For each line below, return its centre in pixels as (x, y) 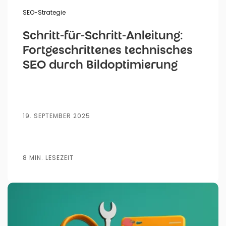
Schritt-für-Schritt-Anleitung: (103, 37)
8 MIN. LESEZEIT (48, 157)
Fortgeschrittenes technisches (108, 51)
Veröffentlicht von (80, 197)
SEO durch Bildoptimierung (100, 66)
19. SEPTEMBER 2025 (56, 116)
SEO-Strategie (44, 12)
